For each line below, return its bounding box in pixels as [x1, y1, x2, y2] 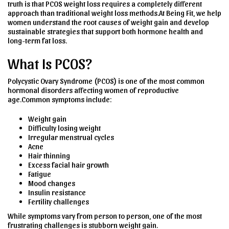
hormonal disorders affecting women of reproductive [8, 85, 179, 95]
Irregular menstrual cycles [28, 132, 114, 142]
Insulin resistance [28, 187, 86, 197]
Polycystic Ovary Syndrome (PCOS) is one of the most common [8, 76, 204, 85]
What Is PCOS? [8, 54, 92, 72]
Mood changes [28, 178, 75, 188]
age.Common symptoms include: [8, 94, 112, 104]
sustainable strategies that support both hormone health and [8, 26, 203, 36]
